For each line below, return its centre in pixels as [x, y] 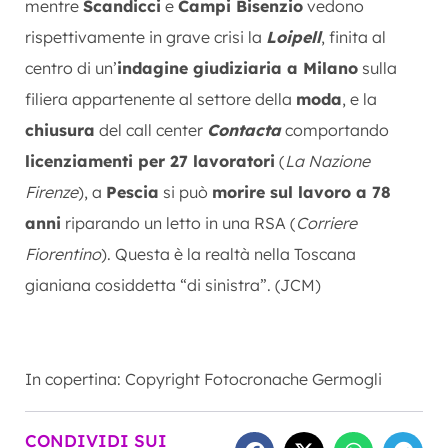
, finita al [353, 36]
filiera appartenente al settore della [160, 98]
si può [185, 191]
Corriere [326, 222]
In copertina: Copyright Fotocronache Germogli [203, 378]
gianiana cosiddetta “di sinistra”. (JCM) [173, 284]
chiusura [60, 129]
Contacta [244, 129]
